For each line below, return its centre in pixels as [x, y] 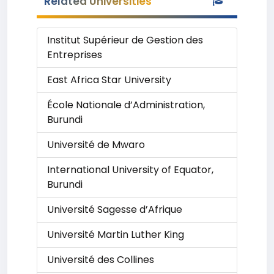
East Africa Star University [109, 80]
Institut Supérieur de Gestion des [125, 40]
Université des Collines [101, 260]
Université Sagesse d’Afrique [115, 209]
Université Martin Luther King [116, 235]
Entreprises [75, 55]
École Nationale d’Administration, [126, 105]
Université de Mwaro [96, 145]
